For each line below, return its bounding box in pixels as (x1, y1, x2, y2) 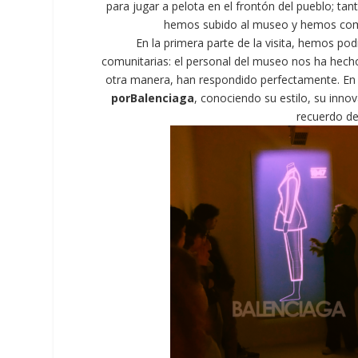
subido (203, 17, 238, 32)
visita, (265, 35, 295, 50)
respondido (198, 72, 257, 87)
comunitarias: (101, 54, 172, 69)
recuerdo (296, 109, 344, 124)
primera (163, 35, 204, 50)
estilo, (280, 90, 312, 105)
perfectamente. (260, 72, 340, 87)
